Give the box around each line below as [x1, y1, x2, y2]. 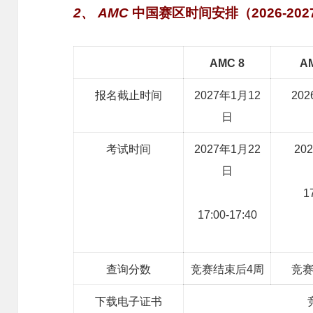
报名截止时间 [95, 89, 163, 101]
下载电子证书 [95, 295, 163, 307]
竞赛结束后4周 [190, 263, 264, 275]
